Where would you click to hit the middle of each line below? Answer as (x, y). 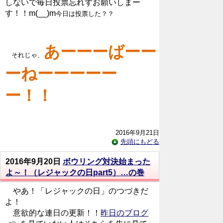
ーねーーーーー (61, 73)
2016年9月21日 (137, 132)
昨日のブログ (124, 213)
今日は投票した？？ (85, 13)
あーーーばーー (100, 52)
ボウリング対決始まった (107, 161)
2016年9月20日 (34, 161)
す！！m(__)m (30, 13)
